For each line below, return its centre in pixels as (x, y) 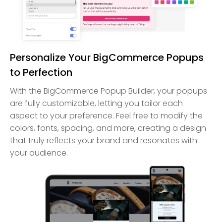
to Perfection (41, 73)
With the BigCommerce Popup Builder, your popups (109, 91)
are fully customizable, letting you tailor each (96, 104)
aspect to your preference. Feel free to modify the (106, 116)
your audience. (39, 153)
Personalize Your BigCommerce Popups (107, 58)
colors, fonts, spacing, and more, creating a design (108, 128)
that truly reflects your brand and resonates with (104, 141)
